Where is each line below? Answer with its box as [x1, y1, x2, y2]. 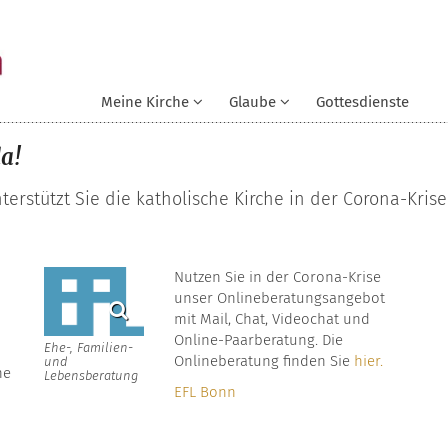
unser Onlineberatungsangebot [174, 289, 385, 308]
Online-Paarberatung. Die [174, 331, 343, 350]
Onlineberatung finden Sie [174, 352, 354, 371]
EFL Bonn [174, 383, 236, 402]
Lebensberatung [44, 367, 138, 383]
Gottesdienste [316, 93, 409, 112]
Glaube [229, 93, 276, 112]
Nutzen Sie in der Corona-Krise [174, 268, 381, 287]
